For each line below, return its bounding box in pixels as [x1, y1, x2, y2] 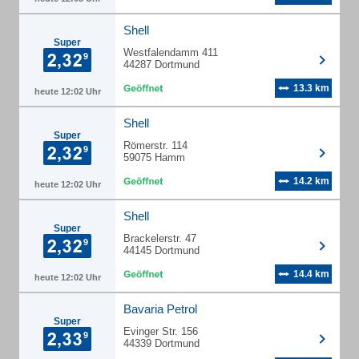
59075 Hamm [123, 151, 185, 163]
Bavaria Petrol [123, 302, 197, 316]
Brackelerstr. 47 [123, 232, 196, 244]
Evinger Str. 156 [123, 325, 198, 337]
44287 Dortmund [123, 58, 200, 71]
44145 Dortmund [123, 244, 200, 256]
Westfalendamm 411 [123, 46, 218, 58]
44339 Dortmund [123, 337, 200, 349]
